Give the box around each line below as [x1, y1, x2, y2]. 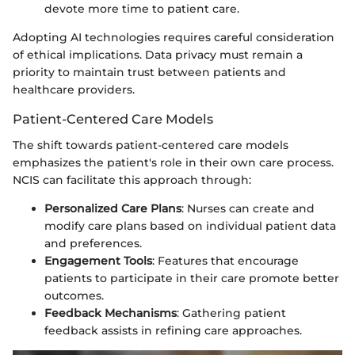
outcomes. [44, 288, 104, 303]
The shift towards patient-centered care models [13, 137, 288, 152]
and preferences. [44, 235, 142, 250]
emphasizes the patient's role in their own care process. [13, 155, 334, 170]
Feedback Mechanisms [44, 305, 177, 320]
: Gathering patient [177, 305, 286, 320]
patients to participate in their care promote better [44, 270, 339, 285]
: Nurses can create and [181, 200, 315, 216]
